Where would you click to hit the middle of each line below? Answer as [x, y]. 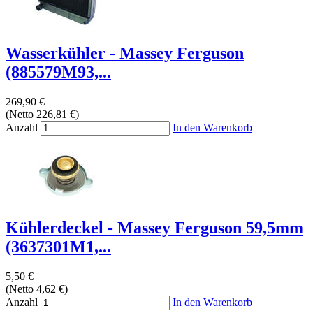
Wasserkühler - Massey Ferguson [125, 53]
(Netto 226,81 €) [42, 114]
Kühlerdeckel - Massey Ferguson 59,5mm [154, 227]
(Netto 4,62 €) [37, 289]
